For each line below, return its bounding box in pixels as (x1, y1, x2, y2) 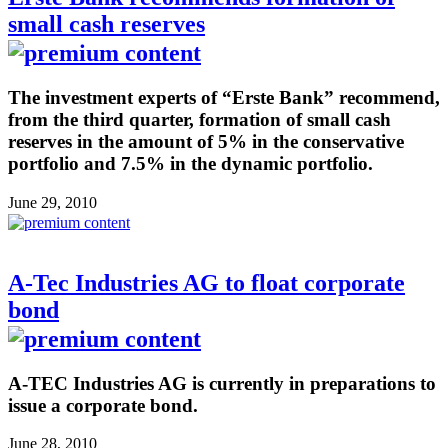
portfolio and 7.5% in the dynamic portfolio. (8, 153, 373, 175)
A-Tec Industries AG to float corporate (8, 269, 405, 296)
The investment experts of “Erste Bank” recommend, (8, 87, 440, 109)
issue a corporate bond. (8, 394, 198, 416)
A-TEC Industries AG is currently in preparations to (8, 372, 436, 394)
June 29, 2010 (8, 193, 97, 211)
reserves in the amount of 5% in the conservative (8, 131, 404, 153)
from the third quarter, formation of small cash (8, 109, 391, 131)
